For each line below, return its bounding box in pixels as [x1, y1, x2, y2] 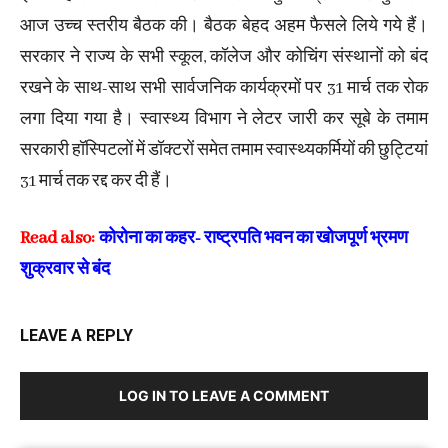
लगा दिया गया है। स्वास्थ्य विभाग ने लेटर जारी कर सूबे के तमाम [20, 109, 428, 130]
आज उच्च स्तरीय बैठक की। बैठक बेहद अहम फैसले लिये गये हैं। [20, 16, 428, 37]
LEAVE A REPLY [20, 326, 133, 345]
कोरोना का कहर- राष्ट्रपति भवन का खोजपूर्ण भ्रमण [99, 228, 408, 249]
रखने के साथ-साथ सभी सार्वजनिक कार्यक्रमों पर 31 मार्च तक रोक [20, 78, 428, 99]
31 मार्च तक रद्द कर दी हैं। [20, 171, 172, 192]
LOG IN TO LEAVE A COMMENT [119, 387, 329, 404]
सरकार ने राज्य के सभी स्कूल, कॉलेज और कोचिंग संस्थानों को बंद [20, 47, 428, 68]
